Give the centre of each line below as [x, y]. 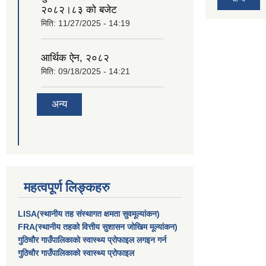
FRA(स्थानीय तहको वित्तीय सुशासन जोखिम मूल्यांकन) [98, 227]
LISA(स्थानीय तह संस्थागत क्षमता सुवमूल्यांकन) [89, 214]
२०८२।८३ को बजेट [79, 9]
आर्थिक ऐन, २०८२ [75, 58]
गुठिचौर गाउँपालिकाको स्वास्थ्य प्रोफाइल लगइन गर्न [92, 240]
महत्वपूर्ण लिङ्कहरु [67, 188]
